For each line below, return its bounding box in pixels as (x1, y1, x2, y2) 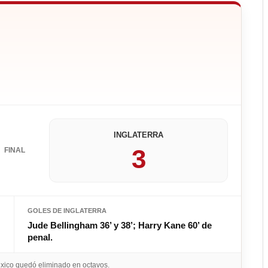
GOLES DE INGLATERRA (28, 207, 106, 215)
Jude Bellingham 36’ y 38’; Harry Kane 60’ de (28, 220, 212, 231)
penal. (28, 232, 53, 243)
